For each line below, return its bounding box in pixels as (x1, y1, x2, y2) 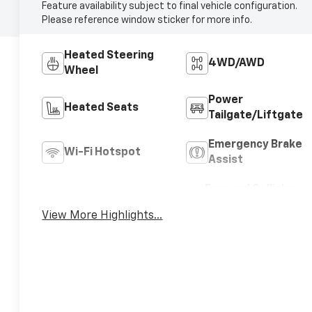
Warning (205, 198, 249, 210)
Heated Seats (64, 102, 139, 114)
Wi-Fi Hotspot (64, 146, 141, 158)
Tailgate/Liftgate (208, 109, 303, 121)
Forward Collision (205, 183, 298, 195)
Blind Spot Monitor (64, 191, 164, 203)
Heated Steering (64, 49, 155, 61)
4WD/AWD (208, 57, 265, 69)
